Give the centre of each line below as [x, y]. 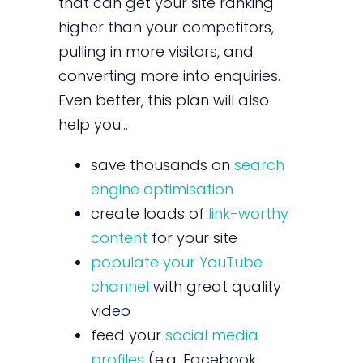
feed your [128, 335]
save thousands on [163, 164]
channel [120, 286]
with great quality [216, 286]
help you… [94, 124]
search [260, 164]
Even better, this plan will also [164, 100]
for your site [193, 237]
